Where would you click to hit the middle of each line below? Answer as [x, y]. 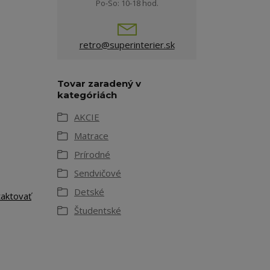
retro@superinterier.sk [127, 45]
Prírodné [92, 155]
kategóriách [87, 95]
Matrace [91, 136]
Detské [89, 192]
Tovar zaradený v [99, 84]
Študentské [98, 211]
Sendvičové [98, 173]
